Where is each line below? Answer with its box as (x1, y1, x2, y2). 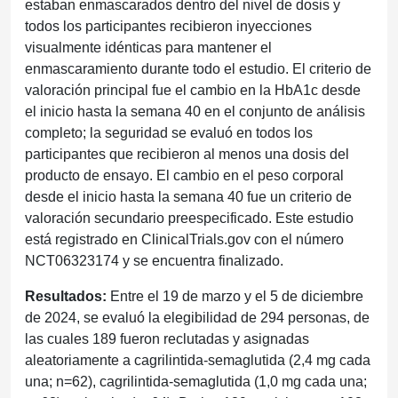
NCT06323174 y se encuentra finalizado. (25, 252, 283, 268)
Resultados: (25, 288, 110, 304)
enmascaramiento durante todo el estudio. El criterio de (25, 60, 371, 76)
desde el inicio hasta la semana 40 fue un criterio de (25, 188, 352, 204)
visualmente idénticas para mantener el (25, 39, 272, 55)
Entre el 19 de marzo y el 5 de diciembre (110, 288, 363, 304)
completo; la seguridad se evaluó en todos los (25, 124, 313, 140)
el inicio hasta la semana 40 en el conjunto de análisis (25, 103, 365, 119)
